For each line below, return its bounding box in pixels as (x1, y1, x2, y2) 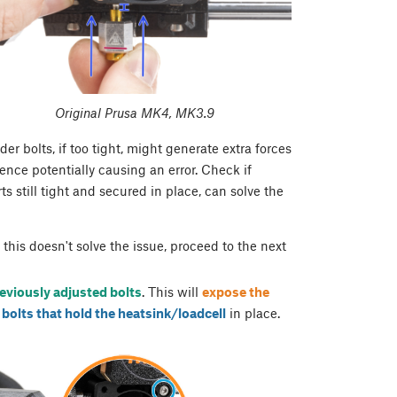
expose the (201, 284, 269, 300)
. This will (141, 284, 202, 300)
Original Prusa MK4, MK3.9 (54, 105, 214, 121)
